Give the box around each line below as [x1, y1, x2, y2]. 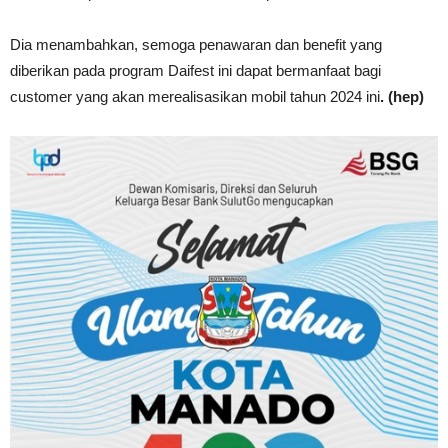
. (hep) [380, 87, 424, 105]
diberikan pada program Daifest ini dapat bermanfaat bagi [10, 61, 381, 79]
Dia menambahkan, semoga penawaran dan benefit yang [10, 35, 382, 53]
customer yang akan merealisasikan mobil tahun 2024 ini [10, 87, 380, 105]
